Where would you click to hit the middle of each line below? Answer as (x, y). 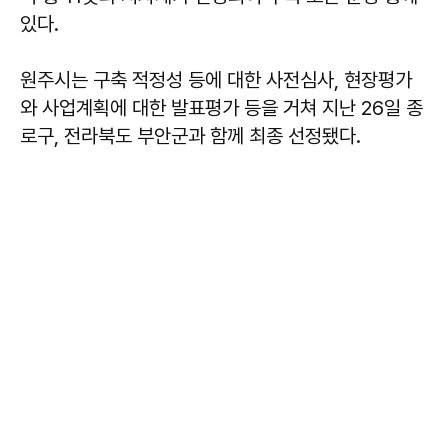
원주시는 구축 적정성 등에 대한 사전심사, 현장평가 (216, 80)
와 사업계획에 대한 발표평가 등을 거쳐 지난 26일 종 (221, 108)
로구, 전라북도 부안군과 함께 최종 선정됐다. (190, 136)
